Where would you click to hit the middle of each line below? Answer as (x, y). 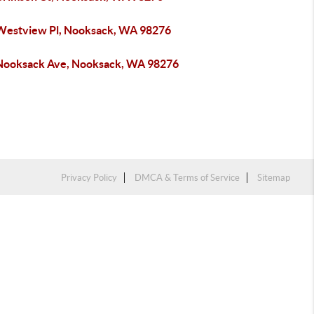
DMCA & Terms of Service (187, 178)
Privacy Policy (89, 178)
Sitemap (274, 178)
